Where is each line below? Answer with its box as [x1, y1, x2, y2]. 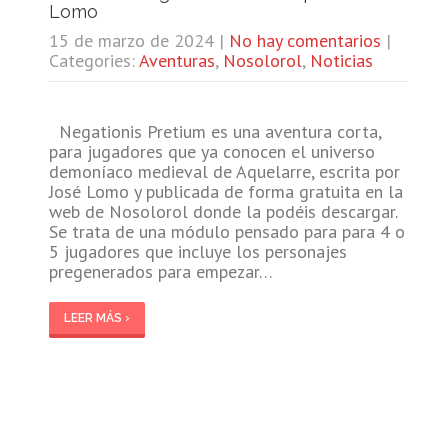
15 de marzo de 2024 [48, 28, 214, 52]
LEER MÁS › [63, 310, 130, 325]
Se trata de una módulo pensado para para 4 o [48, 219, 405, 243]
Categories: [48, 48, 139, 72]
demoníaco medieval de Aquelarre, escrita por [48, 159, 400, 183]
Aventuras [138, 48, 215, 72]
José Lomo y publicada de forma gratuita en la [48, 179, 403, 203]
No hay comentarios [228, 28, 381, 52]
